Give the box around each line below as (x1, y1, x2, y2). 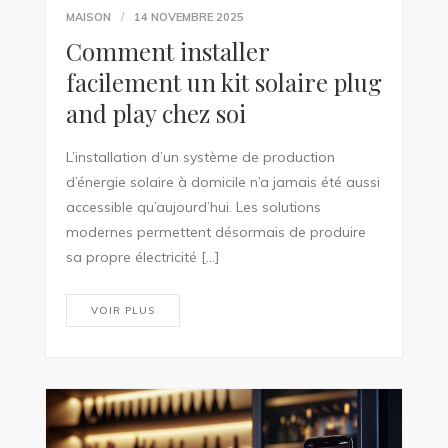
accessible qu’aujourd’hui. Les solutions (65, 197, 321, 216)
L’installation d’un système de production (65, 147, 335, 166)
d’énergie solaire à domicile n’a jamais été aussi (65, 172, 380, 191)
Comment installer (65, 34, 269, 67)
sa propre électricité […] (65, 247, 220, 266)
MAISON (65, 9, 111, 24)
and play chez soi (65, 96, 246, 129)
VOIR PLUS (90, 303, 155, 317)
